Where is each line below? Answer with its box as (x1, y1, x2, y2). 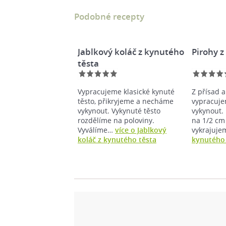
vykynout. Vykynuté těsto (78, 106, 160, 116)
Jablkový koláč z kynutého (78, 46, 184, 58)
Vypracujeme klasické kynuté (78, 87, 175, 96)
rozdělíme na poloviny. (78, 116, 154, 125)
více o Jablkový (115, 125, 166, 135)
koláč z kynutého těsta (78, 135, 156, 144)
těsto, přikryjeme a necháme (78, 96, 174, 106)
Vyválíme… (78, 125, 115, 135)
